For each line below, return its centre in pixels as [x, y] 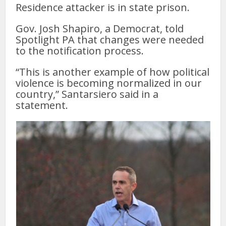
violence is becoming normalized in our [109, 83]
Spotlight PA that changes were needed [110, 40]
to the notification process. [80, 51]
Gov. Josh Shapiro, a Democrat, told [100, 29]
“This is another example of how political [113, 72]
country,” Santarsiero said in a [87, 94]
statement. [42, 105]
